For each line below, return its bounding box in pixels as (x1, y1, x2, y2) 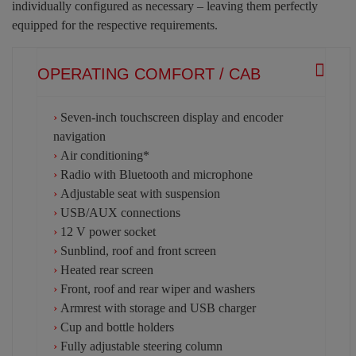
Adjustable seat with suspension (60, 186, 220, 200)
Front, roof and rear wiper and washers (60, 281, 255, 296)
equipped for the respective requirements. (12, 17, 218, 32)
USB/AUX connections (60, 205, 180, 219)
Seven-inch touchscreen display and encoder (60, 110, 283, 124)
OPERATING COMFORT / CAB (37, 64, 261, 83)
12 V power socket (60, 224, 156, 238)
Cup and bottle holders (60, 319, 174, 334)
